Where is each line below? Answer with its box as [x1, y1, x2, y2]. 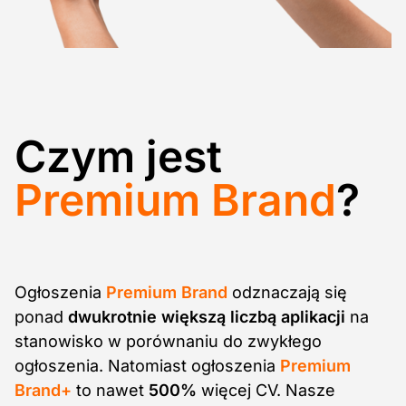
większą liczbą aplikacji [161, 306, 345, 326]
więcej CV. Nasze [197, 380, 335, 400]
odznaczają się [227, 282, 347, 302]
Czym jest [14, 129, 222, 183]
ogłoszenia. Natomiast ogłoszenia [14, 355, 280, 375]
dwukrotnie [68, 306, 157, 326]
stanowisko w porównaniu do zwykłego [14, 331, 322, 351]
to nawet [72, 380, 149, 400]
